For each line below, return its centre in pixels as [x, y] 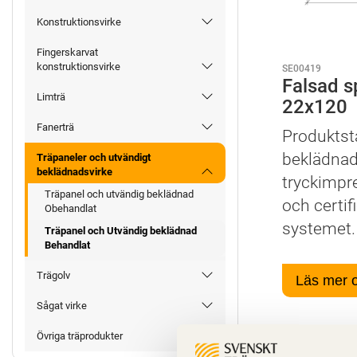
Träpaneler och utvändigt [94, 158]
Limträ [51, 97]
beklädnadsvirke [75, 172]
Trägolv [53, 276]
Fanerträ [55, 127]
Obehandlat [71, 209]
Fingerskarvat [67, 53]
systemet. [318, 228]
